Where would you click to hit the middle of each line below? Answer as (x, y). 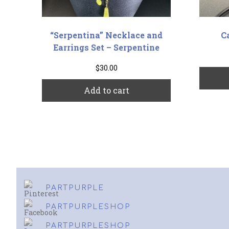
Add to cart (106, 90)
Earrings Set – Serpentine (107, 48)
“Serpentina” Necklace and (107, 35)
